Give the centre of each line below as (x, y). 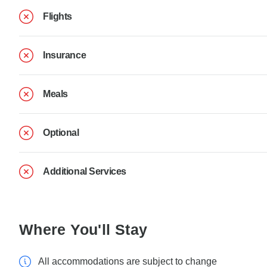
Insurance (65, 55)
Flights (58, 16)
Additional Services (85, 171)
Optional (61, 132)
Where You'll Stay (83, 229)
